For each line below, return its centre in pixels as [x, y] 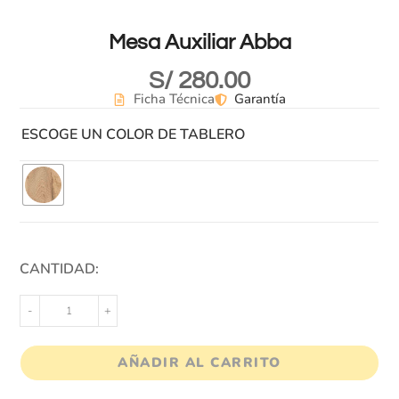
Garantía [260, 99]
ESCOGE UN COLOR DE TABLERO [134, 135]
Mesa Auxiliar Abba [199, 43]
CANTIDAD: [60, 269]
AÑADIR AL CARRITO [199, 363]
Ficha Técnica [174, 99]
